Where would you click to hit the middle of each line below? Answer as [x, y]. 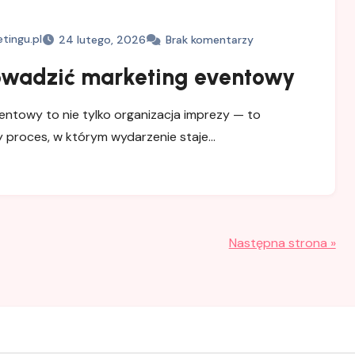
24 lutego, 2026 [102, 40]
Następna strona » [282, 243]
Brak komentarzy [209, 40]
